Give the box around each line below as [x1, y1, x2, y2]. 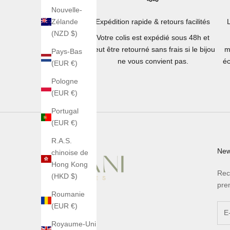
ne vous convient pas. [117, 56, 188, 65]
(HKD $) [51, 172, 78, 181]
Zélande [51, 17, 78, 26]
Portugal [51, 107, 79, 116]
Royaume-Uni [51, 220, 96, 228]
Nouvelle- [51, 6, 82, 14]
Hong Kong [51, 160, 88, 169]
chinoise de [51, 148, 88, 157]
